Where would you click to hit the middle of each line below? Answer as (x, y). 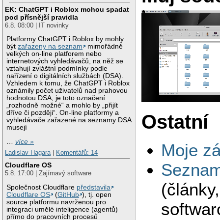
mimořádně (104, 47)
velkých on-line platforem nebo (54, 54)
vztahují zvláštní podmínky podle (57, 69)
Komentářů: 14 (77, 152)
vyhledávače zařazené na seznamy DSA (69, 120)
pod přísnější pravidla (42, 17)
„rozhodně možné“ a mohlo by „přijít (62, 106)
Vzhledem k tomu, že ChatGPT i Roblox (68, 83)
